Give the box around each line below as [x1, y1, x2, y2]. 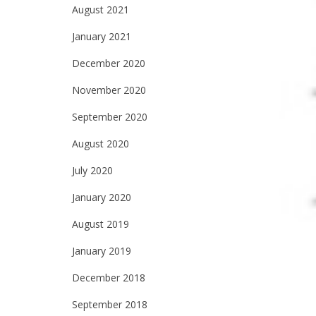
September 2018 [72, 298, 147, 311]
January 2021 [72, 30, 131, 43]
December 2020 [72, 56, 145, 70]
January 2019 [72, 244, 131, 257]
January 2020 [72, 190, 131, 204]
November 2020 [72, 83, 146, 97]
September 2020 [72, 110, 147, 123]
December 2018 [72, 271, 145, 284]
